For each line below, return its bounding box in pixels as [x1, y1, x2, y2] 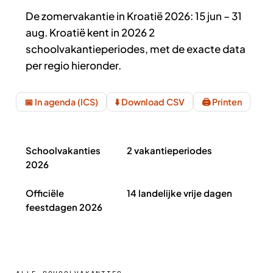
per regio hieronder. [26, 58, 121, 72]
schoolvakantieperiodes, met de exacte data [26, 42, 246, 55]
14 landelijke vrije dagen [127, 187, 232, 199]
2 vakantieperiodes [127, 144, 212, 156]
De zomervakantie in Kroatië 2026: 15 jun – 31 [26, 9, 242, 23]
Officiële [26, 187, 64, 199]
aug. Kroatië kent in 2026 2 [26, 26, 155, 39]
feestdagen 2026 [26, 201, 102, 213]
